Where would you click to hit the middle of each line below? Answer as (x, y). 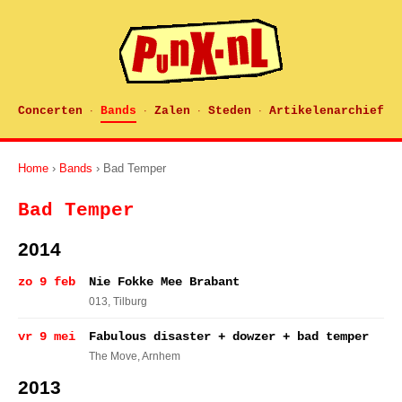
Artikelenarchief (327, 111)
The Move (113, 356)
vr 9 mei (47, 336)
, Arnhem (159, 356)
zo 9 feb (47, 282)
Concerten (50, 111)
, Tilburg (127, 301)
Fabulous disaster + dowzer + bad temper (229, 336)
